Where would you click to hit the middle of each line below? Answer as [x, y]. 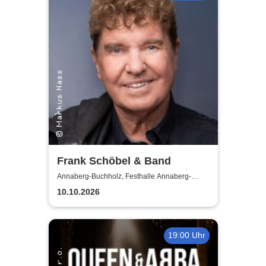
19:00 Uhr [186, 235]
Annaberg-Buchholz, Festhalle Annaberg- [124, 176]
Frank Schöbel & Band [114, 161]
